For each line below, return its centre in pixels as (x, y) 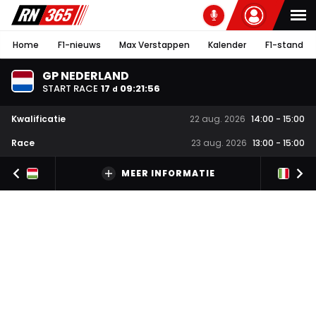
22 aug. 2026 (218, 119)
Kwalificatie (38, 119)
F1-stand (284, 44)
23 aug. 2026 (219, 143)
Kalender (227, 44)
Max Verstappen (154, 44)
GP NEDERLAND (86, 75)
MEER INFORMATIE (168, 174)
